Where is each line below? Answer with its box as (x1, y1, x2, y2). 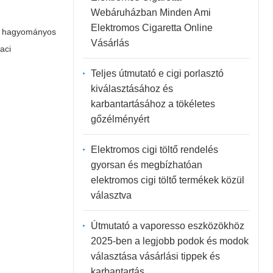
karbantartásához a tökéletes (90, 98, 215, 109)
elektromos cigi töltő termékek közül (90, 174, 244, 185)
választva (90, 190, 132, 200)
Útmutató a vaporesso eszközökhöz (90, 220, 244, 231)
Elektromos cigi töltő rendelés (90, 144, 218, 155)
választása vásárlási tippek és (90, 250, 220, 261)
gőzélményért (90, 113, 149, 124)
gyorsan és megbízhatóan (90, 159, 202, 170)
